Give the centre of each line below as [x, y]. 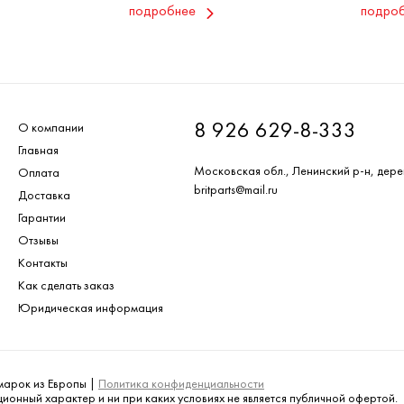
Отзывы [38, 242]
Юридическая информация [91, 309]
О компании [51, 129]
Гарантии [42, 219]
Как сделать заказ [66, 287]
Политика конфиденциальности [181, 385]
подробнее [162, 12]
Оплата [39, 174]
